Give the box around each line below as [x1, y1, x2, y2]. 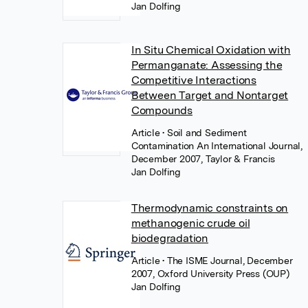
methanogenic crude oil [131, 216, 250, 230]
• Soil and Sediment [162, 126, 247, 138]
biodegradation [131, 231, 208, 245]
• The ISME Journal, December [162, 254, 293, 266]
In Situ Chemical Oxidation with [131, 43, 291, 56]
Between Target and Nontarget [131, 88, 289, 102]
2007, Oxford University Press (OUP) [131, 267, 290, 279]
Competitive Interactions [131, 73, 256, 87]
